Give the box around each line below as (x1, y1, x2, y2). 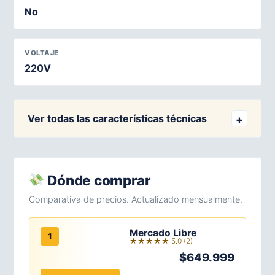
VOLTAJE (25, 48, 59, 57)
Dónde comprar (44, 172, 150, 188)
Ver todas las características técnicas (28, 112, 207, 125)
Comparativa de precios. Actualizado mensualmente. (29, 194, 242, 204)
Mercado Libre (130, 227, 196, 239)
